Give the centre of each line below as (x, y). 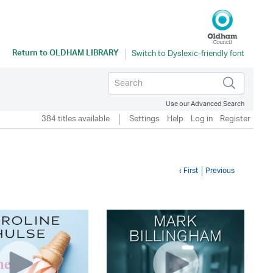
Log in (202, 119)
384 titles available (76, 119)
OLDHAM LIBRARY (84, 54)
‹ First (189, 171)
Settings (144, 119)
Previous (220, 171)
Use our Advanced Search (205, 104)
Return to (31, 54)
